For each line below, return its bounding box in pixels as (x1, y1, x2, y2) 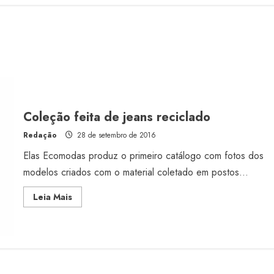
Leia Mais (32, 190, 72, 203)
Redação (23, 129, 57, 141)
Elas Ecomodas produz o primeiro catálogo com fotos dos (23, 148, 264, 163)
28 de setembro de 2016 (74, 129, 156, 141)
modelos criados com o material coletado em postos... (23, 165, 248, 179)
